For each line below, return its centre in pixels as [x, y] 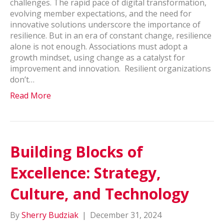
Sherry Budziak [50, 215]
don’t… [22, 79]
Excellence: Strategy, [85, 172]
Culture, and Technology [103, 193]
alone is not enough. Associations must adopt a [99, 46]
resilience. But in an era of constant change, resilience [111, 35]
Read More [30, 95]
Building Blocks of [76, 151]
